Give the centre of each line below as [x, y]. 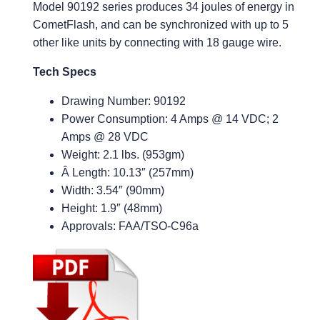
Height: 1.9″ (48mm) [112, 208]
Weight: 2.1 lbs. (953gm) [123, 154]
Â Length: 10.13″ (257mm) [128, 172]
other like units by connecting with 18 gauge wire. [157, 42]
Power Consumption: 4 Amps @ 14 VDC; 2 [170, 119]
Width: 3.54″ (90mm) [113, 190]
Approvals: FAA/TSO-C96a [130, 226]
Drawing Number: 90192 [124, 101]
